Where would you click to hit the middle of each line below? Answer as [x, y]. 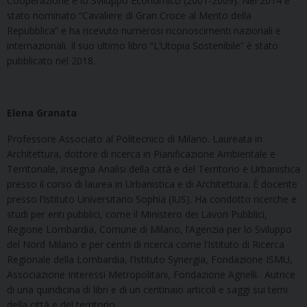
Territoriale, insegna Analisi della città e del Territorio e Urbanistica [153, 169]
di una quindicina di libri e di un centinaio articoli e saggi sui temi [147, 289]
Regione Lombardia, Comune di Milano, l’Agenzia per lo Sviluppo [149, 229]
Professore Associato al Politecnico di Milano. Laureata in [135, 138]
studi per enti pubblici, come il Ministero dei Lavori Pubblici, [137, 214]
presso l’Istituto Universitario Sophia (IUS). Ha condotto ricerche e [152, 199]
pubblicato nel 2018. [51, 60]
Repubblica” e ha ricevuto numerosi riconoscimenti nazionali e [144, 30]
